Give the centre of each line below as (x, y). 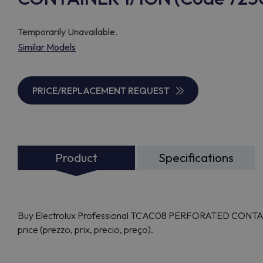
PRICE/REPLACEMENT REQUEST (101, 90)
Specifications (196, 158)
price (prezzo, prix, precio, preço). (85, 230)
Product (76, 158)
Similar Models (47, 47)
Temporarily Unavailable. (68, 32)
